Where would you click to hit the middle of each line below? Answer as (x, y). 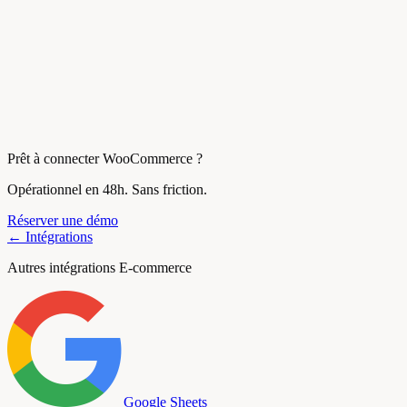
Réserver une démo (63, 221)
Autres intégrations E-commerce (99, 268)
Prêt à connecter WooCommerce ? (105, 159)
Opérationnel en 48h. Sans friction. (107, 190)
